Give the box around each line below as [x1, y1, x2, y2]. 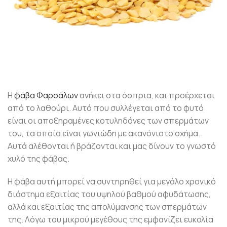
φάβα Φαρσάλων [14, 89, 78, 101]
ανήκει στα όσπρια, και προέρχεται [78, 89, 215, 101]
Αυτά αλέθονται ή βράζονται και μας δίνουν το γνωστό [8, 140, 216, 152]
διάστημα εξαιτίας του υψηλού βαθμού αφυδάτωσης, [8, 188, 211, 200]
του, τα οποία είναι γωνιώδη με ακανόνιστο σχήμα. [8, 127, 200, 139]
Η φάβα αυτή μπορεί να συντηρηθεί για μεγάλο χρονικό [8, 175, 216, 187]
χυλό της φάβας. [8, 153, 69, 164]
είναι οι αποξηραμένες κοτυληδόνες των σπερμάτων [8, 115, 209, 126]
